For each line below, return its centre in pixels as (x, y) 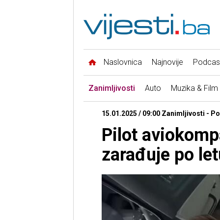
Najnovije (167, 62)
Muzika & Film (194, 88)
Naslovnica (123, 62)
